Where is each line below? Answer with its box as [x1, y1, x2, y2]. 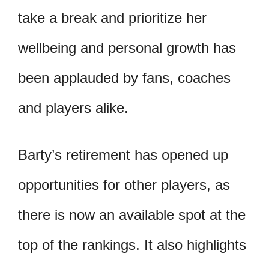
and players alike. [18, 100, 128, 116]
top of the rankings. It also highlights [18, 237, 246, 253]
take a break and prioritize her [18, 10, 207, 26]
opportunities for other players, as [18, 177, 230, 193]
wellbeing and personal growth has [18, 40, 236, 56]
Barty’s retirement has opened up [18, 147, 228, 163]
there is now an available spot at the [18, 207, 246, 223]
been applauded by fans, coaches [18, 70, 231, 86]
